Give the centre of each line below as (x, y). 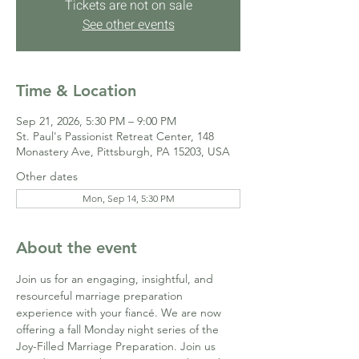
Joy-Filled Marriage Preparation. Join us (117, 346)
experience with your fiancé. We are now (120, 313)
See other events (128, 25)
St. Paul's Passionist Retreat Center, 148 (115, 136)
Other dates (47, 176)
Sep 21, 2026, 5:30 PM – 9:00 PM (96, 121)
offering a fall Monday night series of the (119, 329)
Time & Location (76, 91)
